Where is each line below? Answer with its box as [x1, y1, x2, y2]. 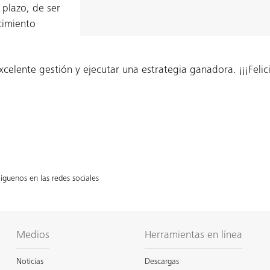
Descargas [144, 258, 179, 266]
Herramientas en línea [144, 230, 242, 241]
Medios [16, 230, 49, 241]
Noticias [16, 258, 43, 266]
